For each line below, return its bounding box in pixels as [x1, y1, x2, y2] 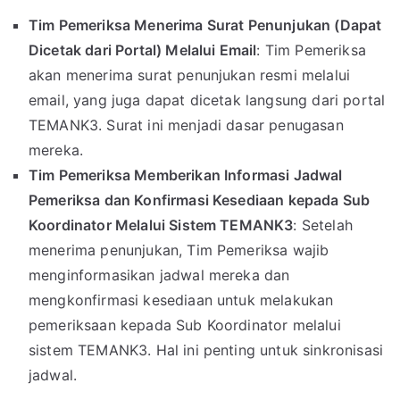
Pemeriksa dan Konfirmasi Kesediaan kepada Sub [29, 191, 371, 210]
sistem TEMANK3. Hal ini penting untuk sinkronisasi [29, 341, 384, 360]
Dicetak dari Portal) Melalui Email [29, 41, 257, 60]
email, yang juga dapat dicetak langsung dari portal [29, 91, 386, 110]
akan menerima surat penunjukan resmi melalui [29, 66, 351, 85]
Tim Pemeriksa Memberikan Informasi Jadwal [29, 166, 343, 185]
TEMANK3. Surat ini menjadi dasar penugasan [29, 116, 344, 135]
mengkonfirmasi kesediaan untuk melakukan [29, 291, 334, 310]
